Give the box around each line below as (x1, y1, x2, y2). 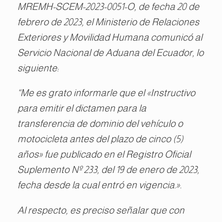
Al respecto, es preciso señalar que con (17, 204, 184, 216)
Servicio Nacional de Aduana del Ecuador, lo (17, 47, 204, 58)
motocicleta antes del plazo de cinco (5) (17, 133, 183, 145)
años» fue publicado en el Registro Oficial (17, 149, 191, 160)
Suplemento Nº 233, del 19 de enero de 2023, (17, 164, 199, 175)
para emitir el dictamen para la (17, 103, 146, 114)
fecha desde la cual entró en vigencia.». (17, 179, 181, 191)
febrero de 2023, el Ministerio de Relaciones (17, 16, 199, 27)
